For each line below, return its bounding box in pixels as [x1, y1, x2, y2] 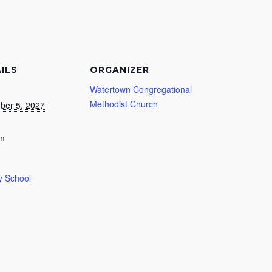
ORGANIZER [90, 64, 149, 75]
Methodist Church [90, 98, 158, 110]
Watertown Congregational [90, 83, 192, 95]
